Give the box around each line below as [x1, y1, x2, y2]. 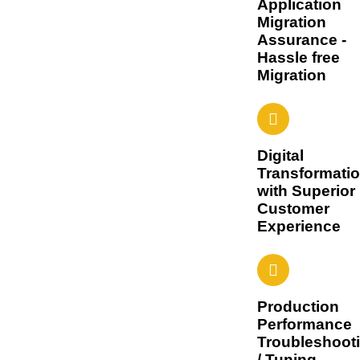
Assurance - [256, 31, 346, 48]
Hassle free [256, 49, 340, 66]
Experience [256, 218, 341, 235]
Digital [256, 147, 304, 164]
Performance [256, 316, 352, 333]
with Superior [256, 182, 355, 199]
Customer [256, 200, 329, 217]
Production [256, 298, 339, 315]
